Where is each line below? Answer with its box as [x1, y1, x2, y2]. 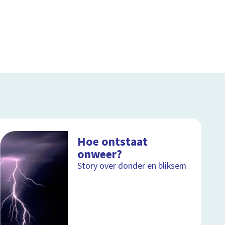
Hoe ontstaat [77, 133, 148, 150]
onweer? [77, 146, 123, 163]
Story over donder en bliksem [77, 159, 187, 172]
